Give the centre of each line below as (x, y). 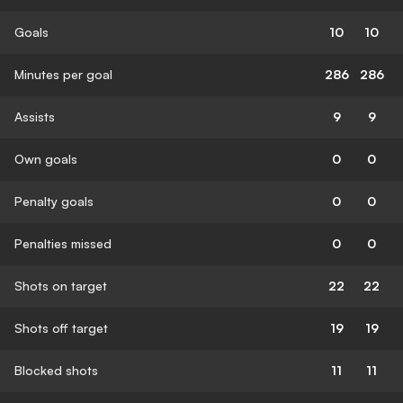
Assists (35, 116)
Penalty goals (54, 201)
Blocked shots (56, 370)
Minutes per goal (63, 74)
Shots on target (61, 285)
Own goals (46, 158)
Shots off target (61, 327)
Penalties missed (63, 243)
